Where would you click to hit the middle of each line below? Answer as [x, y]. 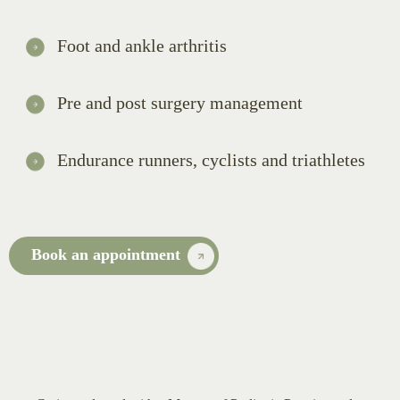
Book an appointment [106, 255]
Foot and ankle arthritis [142, 46]
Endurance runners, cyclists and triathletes [212, 160]
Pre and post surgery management [180, 103]
